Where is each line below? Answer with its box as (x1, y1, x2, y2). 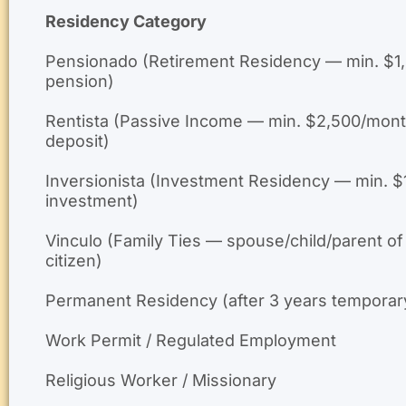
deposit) (45, 130, 110, 150)
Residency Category (45, 11, 207, 31)
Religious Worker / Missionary (45, 370, 276, 390)
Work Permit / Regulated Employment (45, 330, 336, 350)
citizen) (45, 250, 102, 270)
